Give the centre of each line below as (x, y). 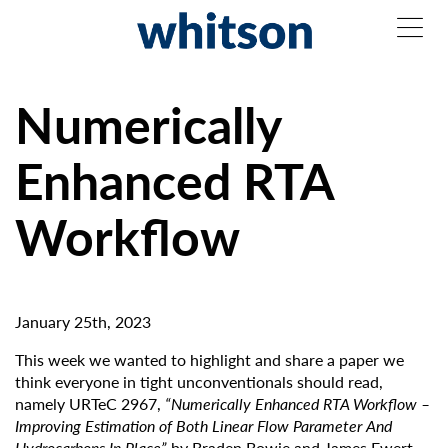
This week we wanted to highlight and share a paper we (209, 360)
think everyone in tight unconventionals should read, (199, 382)
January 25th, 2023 (83, 322)
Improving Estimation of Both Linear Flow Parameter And (203, 426)
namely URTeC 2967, (90, 404)
